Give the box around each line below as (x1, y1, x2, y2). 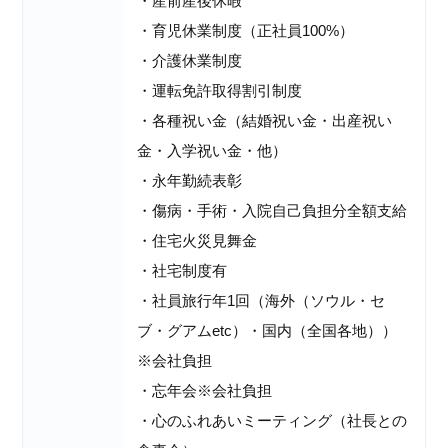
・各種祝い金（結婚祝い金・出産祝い (137, 112, 393, 130)
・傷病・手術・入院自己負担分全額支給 (137, 202, 408, 220)
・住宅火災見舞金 (137, 232, 258, 250)
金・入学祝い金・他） (137, 142, 288, 160)
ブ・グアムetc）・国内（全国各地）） (137, 322, 398, 340)
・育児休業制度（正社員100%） (137, 22, 355, 40)
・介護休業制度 (137, 52, 243, 70)
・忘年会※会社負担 (137, 382, 273, 400)
